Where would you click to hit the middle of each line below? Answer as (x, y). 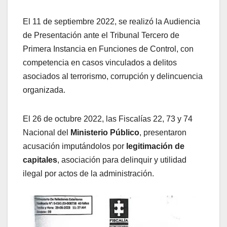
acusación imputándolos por (74, 146)
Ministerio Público (105, 132)
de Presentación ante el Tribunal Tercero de (101, 35)
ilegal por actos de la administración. (88, 173)
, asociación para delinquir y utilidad (122, 160)
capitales (40, 160)
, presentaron (163, 132)
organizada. (44, 90)
